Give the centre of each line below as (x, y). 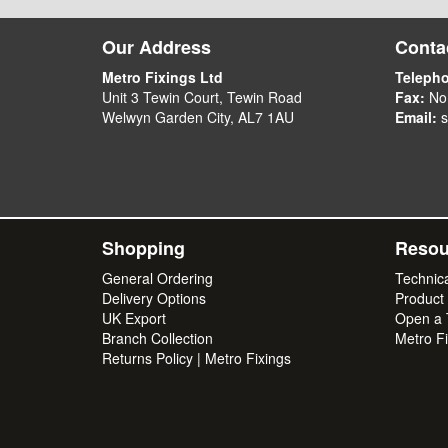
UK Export (134, 318)
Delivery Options (154, 298)
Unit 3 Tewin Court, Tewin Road (202, 97)
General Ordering (157, 278)
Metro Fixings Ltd (162, 77)
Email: (415, 117)
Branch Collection (157, 338)
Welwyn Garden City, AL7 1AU (198, 117)
